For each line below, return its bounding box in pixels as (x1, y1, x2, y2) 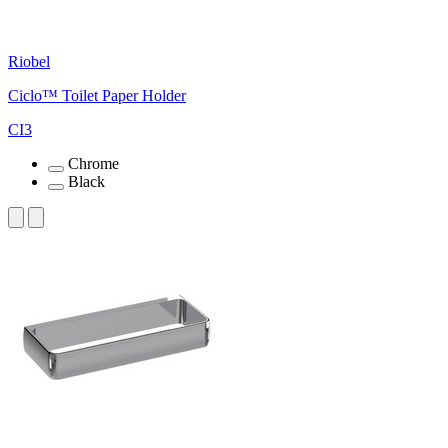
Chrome (68, 154, 119, 172)
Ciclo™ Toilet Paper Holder (8, 86, 186, 104)
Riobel (8, 52, 50, 70)
